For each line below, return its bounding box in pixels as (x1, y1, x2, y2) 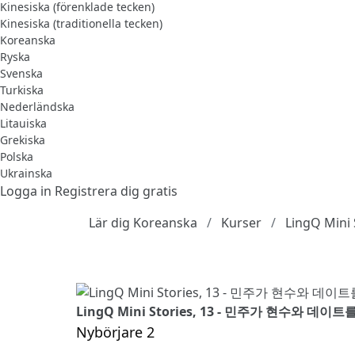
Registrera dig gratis (55, 181, 177, 200)
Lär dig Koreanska (89, 213, 197, 231)
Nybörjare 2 (76, 322, 155, 342)
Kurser (221, 213, 261, 231)
